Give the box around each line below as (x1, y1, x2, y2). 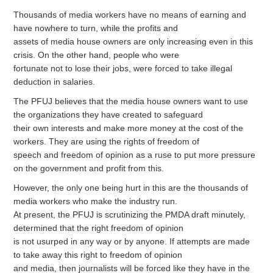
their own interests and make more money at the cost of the (13, 122, 244, 133)
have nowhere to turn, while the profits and (13, 23, 179, 33)
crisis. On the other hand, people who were (13, 49, 180, 60)
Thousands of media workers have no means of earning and (13, 9, 247, 19)
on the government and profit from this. (13, 163, 165, 173)
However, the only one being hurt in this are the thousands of (13, 182, 249, 193)
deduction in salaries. (13, 76, 96, 87)
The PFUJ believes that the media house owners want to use (13, 96, 249, 106)
